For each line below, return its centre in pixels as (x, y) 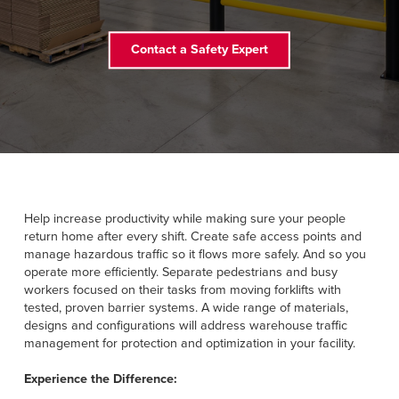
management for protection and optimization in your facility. (189, 344)
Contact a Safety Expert (199, 50)
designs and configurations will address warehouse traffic (185, 326)
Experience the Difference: (100, 379)
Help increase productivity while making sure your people (184, 219)
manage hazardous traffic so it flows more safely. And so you (195, 255)
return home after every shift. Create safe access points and (192, 237)
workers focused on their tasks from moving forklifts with (182, 290)
